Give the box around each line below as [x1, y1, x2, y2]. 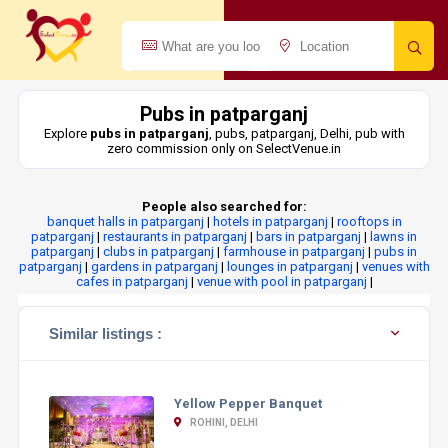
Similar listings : [48, 325, 162, 342]
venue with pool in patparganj [196, 274, 367, 289]
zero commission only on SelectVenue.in [107, 141, 341, 156]
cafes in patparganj [75, 274, 188, 289]
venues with [361, 259, 430, 274]
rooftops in [336, 214, 402, 229]
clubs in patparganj [103, 244, 214, 259]
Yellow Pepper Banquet [173, 396, 322, 411]
